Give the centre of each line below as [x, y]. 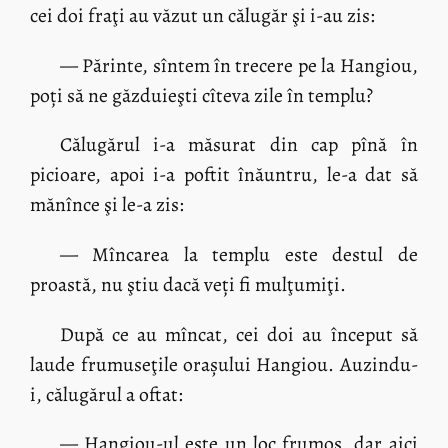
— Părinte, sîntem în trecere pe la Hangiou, [238, 65]
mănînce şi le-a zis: [107, 205]
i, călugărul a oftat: [107, 394]
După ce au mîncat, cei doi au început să [238, 334]
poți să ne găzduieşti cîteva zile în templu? [202, 95]
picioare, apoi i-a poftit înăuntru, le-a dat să [224, 175]
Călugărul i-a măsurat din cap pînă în [238, 145]
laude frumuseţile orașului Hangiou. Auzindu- [224, 364]
